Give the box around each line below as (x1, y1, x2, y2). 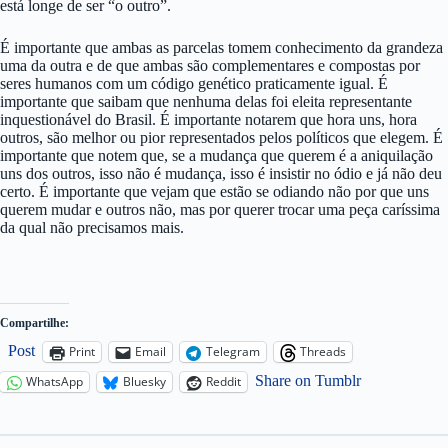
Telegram (206, 343, 260, 361)
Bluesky (123, 373, 166, 391)
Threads (300, 343, 346, 361)
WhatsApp (26, 373, 83, 391)
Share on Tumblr (255, 371, 361, 389)
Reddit (206, 373, 241, 391)
